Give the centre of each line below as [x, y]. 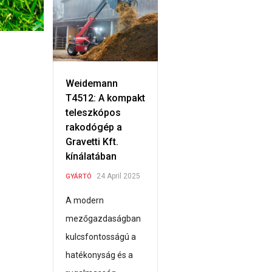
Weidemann [92, 84]
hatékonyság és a [99, 255]
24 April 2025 [118, 176]
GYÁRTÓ [79, 177]
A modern [85, 201]
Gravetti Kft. [92, 142]
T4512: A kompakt [105, 98]
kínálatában [91, 157]
